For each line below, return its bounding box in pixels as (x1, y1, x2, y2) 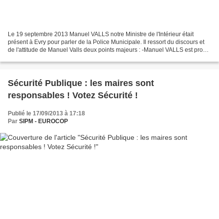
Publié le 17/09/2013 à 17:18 (8, 110, 85, 117)
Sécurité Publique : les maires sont (8, 78, 154, 88)
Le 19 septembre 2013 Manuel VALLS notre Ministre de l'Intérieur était (8, 31, 194, 38)
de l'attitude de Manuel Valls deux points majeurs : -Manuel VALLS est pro (8, 46, 203, 54)
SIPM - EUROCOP (19, 118, 68, 125)
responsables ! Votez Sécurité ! (8, 90, 138, 101)
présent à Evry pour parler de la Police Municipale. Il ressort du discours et (8, 39, 204, 46)
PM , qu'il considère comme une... (8, 54, 97, 62)
